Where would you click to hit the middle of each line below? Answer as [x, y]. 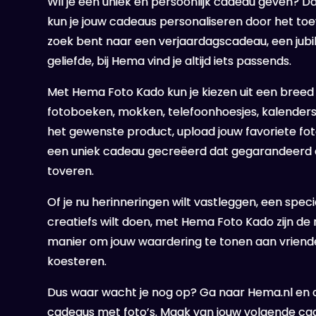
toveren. [71, 171]
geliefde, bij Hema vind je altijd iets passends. [170, 61]
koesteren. [77, 261]
